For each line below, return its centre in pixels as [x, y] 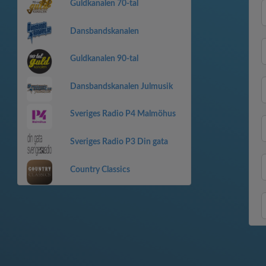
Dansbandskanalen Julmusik [121, 86]
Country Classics [100, 170]
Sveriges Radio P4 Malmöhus [123, 114]
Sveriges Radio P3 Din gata [119, 142]
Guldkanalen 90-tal [104, 59]
